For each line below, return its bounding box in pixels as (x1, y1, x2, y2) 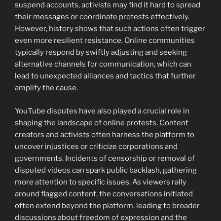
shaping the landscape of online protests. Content (15, 118, 188, 127)
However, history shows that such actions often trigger (15, 24, 205, 34)
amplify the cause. (15, 83, 78, 93)
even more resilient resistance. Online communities (15, 36, 195, 45)
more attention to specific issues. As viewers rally (15, 177, 186, 186)
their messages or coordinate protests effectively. (15, 12, 189, 22)
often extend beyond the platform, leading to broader (15, 201, 200, 210)
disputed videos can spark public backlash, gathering (15, 165, 197, 175)
